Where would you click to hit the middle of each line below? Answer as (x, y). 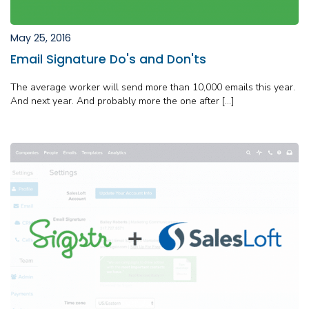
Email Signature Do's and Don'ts (108, 60)
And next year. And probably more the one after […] (122, 101)
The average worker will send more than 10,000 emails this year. (153, 88)
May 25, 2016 (41, 38)
